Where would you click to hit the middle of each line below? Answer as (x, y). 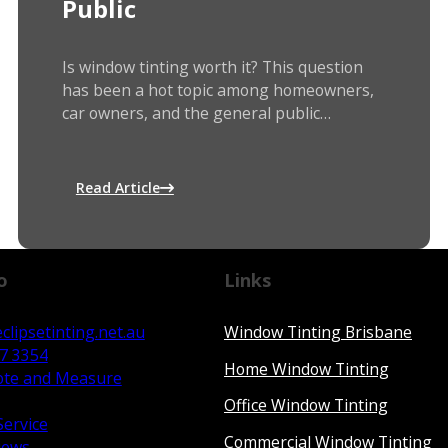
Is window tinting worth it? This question (212, 67)
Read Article (117, 188)
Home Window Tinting (306, 368)
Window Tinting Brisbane (318, 332)
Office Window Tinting (306, 405)
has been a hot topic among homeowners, (217, 90)
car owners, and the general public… (196, 113)
